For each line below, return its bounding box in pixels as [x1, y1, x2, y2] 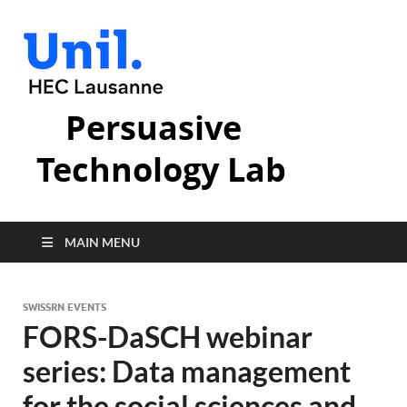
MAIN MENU [65, 234, 140, 250]
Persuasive [65, 105, 242, 150]
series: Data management [23, 353, 351, 389]
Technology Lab [36, 147, 286, 192]
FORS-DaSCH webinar [23, 319, 313, 354]
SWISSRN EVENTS [23, 301, 106, 313]
